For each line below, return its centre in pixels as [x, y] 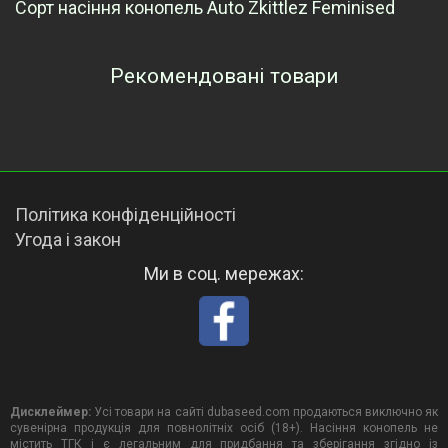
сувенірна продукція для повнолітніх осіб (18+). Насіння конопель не [224, 428]
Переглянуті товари [224, 119]
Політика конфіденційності [125, 215]
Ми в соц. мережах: [224, 274]
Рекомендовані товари [224, 76]
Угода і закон [68, 240]
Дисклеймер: [50, 412]
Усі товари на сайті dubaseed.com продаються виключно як [264, 412]
